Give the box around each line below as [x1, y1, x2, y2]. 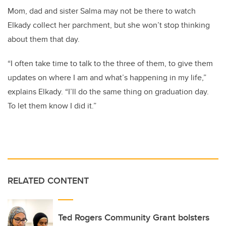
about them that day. [8, 33, 80, 45]
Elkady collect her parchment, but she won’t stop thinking [8, 19, 210, 31]
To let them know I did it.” [8, 100, 96, 112]
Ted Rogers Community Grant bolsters [58, 211, 209, 224]
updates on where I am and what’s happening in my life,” [8, 72, 206, 84]
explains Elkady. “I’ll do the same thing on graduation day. [8, 86, 209, 98]
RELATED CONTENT [8, 174, 89, 188]
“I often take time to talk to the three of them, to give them [8, 58, 213, 70]
